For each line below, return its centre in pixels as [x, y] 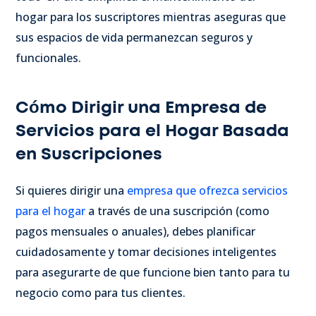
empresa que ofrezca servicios [207, 190]
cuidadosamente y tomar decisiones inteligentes [146, 251]
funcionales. [48, 57]
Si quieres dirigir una [71, 190]
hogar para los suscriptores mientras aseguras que [151, 17]
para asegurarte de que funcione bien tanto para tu [153, 272]
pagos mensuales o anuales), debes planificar [135, 231]
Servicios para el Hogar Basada [152, 131]
